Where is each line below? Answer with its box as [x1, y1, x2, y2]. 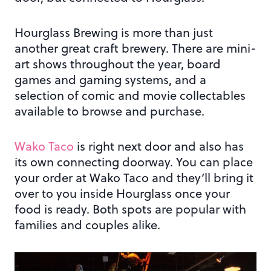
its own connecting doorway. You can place [15, 153, 253, 171]
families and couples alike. [15, 216, 160, 234]
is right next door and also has [74, 137, 244, 155]
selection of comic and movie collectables [15, 87, 246, 105]
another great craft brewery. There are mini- [15, 39, 256, 57]
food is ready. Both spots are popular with [15, 200, 246, 218]
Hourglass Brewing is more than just [15, 24, 213, 42]
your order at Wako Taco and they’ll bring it [15, 169, 253, 187]
